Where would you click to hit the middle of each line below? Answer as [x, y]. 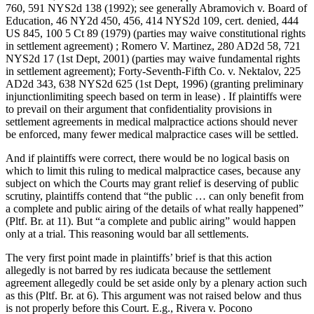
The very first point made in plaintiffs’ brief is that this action [139, 258]
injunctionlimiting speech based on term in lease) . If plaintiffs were [153, 97]
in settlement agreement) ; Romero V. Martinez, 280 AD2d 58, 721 [153, 46]
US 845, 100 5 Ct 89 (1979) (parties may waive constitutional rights [156, 34]
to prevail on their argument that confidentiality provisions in [139, 109]
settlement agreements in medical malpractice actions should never [151, 122]
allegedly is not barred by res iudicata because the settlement [138, 271]
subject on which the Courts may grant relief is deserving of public [152, 184]
